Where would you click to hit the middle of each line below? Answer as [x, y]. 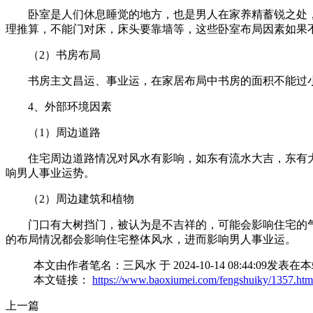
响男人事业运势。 [50, 173]
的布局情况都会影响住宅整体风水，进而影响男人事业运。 [151, 239]
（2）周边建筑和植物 [81, 198]
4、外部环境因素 [70, 106]
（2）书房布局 [64, 54]
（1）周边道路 [64, 132]
